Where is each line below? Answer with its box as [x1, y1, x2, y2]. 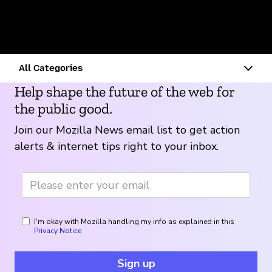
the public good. [15, 73, 112, 91]
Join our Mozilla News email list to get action [15, 96, 240, 111]
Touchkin [7, 18, 38, 28]
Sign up [117, 229, 155, 245]
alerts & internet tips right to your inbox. [15, 112, 219, 127]
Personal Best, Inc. [144, 18, 206, 28]
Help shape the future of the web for [15, 56, 235, 74]
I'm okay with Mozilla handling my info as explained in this [34, 190, 234, 200]
